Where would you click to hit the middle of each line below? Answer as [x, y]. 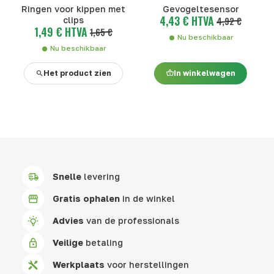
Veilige [68, 243]
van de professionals [132, 221]
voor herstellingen [147, 265]
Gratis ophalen [87, 199]
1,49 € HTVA [61, 31]
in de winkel [148, 199]
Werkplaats [79, 265]
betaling [103, 243]
